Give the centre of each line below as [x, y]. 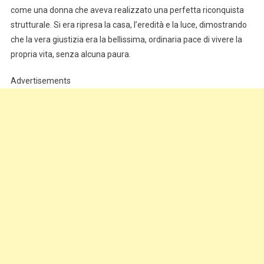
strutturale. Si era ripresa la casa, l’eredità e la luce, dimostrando [128, 25]
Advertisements [40, 81]
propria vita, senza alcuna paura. [70, 55]
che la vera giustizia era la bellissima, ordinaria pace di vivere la [126, 40]
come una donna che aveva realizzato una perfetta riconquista [127, 10]
